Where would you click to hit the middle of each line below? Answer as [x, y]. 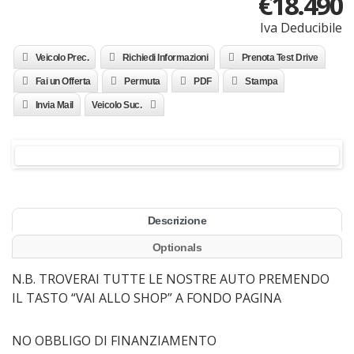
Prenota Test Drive [280, 58]
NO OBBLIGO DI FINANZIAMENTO [114, 341]
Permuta [142, 81]
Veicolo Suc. [117, 105]
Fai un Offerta [63, 81]
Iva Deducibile [301, 28]
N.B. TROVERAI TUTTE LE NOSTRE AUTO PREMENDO [171, 279]
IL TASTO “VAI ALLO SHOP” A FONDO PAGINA [147, 298]
